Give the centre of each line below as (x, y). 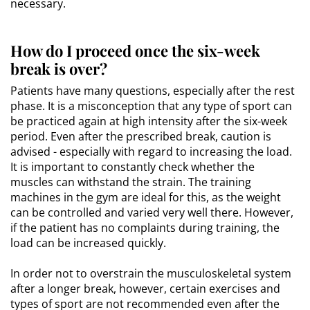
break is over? (59, 68)
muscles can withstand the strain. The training (131, 182)
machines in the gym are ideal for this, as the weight (146, 197)
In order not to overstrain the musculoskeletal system (151, 273)
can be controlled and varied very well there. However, (152, 212)
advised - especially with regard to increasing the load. (151, 151)
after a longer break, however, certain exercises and (145, 288)
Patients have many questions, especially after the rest (153, 90)
